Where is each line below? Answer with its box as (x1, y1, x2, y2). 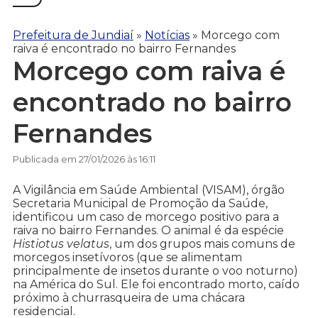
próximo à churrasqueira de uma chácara (13, 291, 245, 305)
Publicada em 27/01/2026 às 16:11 (13, 153, 155, 165)
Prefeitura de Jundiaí (13, 28, 133, 42)
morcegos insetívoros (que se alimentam (13, 251, 242, 265)
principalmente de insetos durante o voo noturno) (13, 264, 298, 278)
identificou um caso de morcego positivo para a (13, 210, 279, 224)
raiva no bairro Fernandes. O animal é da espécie (13, 224, 284, 238)
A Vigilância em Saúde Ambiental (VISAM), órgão (13, 183, 285, 197)
